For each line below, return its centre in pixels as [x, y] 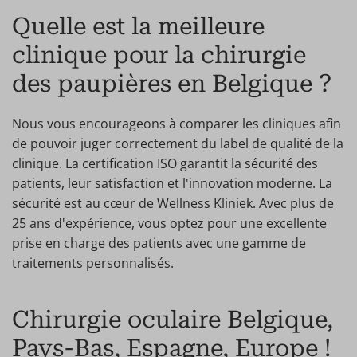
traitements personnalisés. [93, 263]
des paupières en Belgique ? [172, 83]
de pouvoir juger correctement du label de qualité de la [178, 143]
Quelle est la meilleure [138, 26]
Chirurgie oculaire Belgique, [173, 319]
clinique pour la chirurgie [159, 55]
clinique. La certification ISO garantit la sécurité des [165, 163]
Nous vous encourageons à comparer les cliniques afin [177, 124]
